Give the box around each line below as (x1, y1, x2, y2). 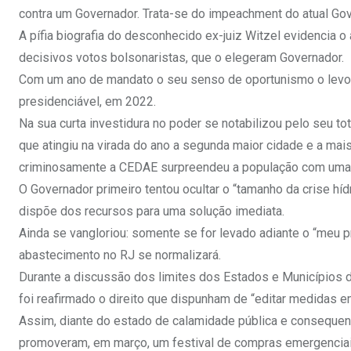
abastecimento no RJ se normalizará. (19, 247, 221, 262)
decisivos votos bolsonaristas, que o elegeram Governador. (19, 49, 344, 65)
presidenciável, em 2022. (19, 93, 156, 109)
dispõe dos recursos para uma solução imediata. (19, 203, 284, 219)
